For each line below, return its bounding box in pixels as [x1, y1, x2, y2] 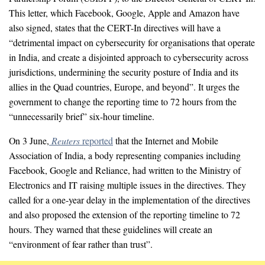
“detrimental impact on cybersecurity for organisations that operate [9, 35, 255, 49]
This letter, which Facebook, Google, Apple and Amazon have [9, 6, 240, 19]
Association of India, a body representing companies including [9, 148, 241, 161]
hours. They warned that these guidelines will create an [9, 222, 212, 235]
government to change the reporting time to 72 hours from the [9, 95, 237, 108]
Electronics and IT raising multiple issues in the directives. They [9, 178, 246, 191]
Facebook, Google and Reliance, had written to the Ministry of [9, 163, 241, 176]
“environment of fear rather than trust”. [9, 237, 153, 250]
